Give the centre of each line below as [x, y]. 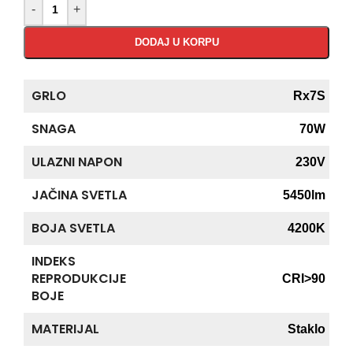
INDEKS [54, 261]
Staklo [307, 329]
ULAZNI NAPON [77, 162]
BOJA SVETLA [73, 228]
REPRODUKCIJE [79, 278]
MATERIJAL [65, 329]
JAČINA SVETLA [79, 195]
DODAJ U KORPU [176, 42]
